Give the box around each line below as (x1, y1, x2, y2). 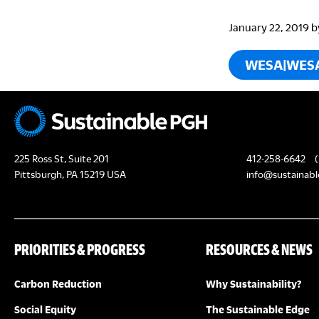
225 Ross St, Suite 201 (14, 153, 109, 164)
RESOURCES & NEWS (205, 240, 313, 258)
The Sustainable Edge (205, 304, 310, 315)
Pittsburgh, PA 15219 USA (14, 169, 126, 179)
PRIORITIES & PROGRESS (14, 240, 146, 258)
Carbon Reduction (14, 278, 103, 289)
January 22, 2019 (229, 21, 309, 33)
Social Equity (14, 304, 77, 315)
